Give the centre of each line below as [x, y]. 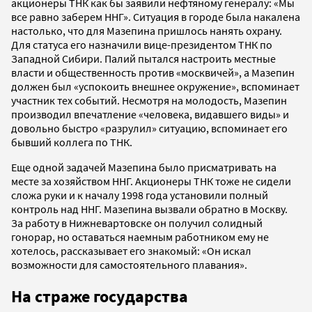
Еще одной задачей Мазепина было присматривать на [144, 167]
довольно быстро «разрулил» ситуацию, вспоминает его [149, 128]
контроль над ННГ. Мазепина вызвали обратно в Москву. [149, 209]
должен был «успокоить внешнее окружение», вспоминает [155, 86]
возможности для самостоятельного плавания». [129, 264]
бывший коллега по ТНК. [72, 142]
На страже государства [100, 296]
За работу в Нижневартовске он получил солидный [137, 223]
